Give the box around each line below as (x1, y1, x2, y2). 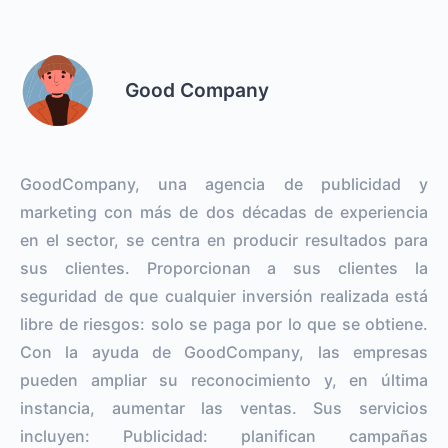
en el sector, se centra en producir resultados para (20, 229, 428, 250)
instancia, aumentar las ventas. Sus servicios (20, 397, 428, 418)
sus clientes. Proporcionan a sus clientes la (20, 257, 428, 278)
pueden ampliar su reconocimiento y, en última (20, 369, 428, 390)
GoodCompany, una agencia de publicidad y (20, 173, 428, 194)
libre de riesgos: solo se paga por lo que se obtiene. (20, 313, 428, 334)
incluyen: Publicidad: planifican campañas (20, 425, 428, 446)
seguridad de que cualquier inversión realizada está (20, 285, 428, 306)
